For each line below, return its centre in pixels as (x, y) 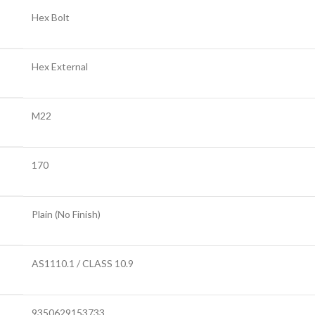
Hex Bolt (51, 17)
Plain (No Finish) (66, 214)
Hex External (60, 66)
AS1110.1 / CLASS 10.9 (83, 263)
